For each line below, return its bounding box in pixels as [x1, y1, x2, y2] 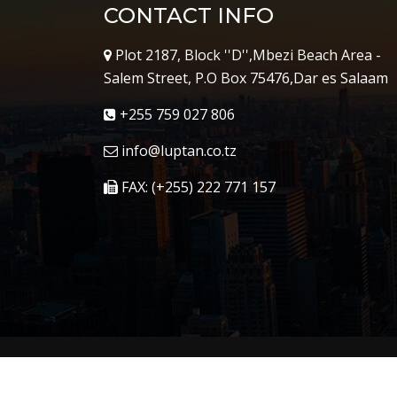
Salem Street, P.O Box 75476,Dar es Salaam [104, 68, 388, 89]
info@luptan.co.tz [118, 141, 237, 161]
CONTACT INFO [104, 3, 274, 29]
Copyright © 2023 [104, 365, 225, 385]
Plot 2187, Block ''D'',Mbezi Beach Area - [112, 45, 381, 66]
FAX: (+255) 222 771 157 [118, 177, 276, 198]
